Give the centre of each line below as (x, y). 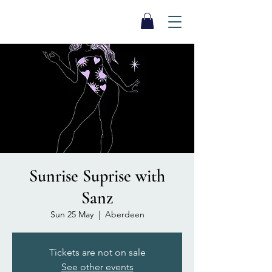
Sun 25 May (72, 215)
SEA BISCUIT (76, 17)
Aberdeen (124, 215)
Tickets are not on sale (97, 253)
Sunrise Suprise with (97, 176)
